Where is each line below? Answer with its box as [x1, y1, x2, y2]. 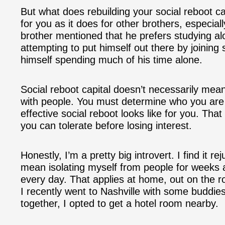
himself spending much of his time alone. [21, 54, 202, 65]
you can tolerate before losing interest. [21, 120, 192, 131]
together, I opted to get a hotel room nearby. [21, 197, 218, 209]
